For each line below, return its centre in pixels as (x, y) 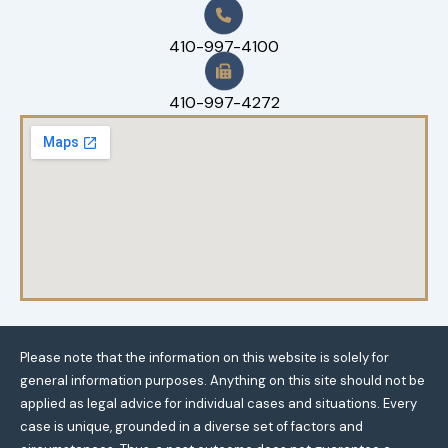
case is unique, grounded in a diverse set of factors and (191, 426)
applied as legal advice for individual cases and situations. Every (218, 403)
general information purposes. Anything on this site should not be (222, 380)
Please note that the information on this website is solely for (204, 357)
